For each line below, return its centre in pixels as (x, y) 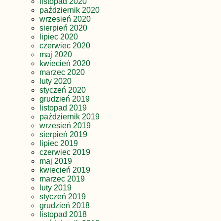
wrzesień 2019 (65, 126)
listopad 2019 (63, 108)
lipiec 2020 (59, 37)
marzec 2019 (62, 179)
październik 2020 (70, 10)
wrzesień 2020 (65, 19)
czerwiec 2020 (65, 46)
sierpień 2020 (63, 28)
